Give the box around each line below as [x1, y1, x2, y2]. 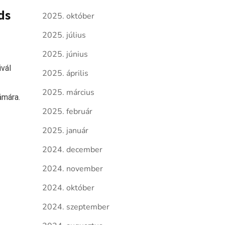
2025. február [42, 106, 92, 117]
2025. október [42, 11, 94, 22]
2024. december [42, 144, 102, 155]
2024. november [42, 163, 103, 174]
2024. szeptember [42, 201, 109, 212]
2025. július [42, 30, 86, 41]
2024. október [42, 182, 94, 193]
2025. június [42, 49, 88, 60]
